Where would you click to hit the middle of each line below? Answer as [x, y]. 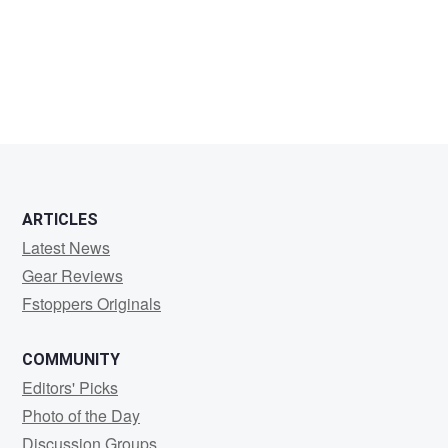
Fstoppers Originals [91, 304]
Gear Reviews [72, 276]
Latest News [66, 248]
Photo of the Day [81, 416]
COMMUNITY [71, 360]
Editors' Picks [70, 388]
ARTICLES [60, 220]
